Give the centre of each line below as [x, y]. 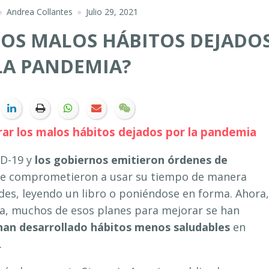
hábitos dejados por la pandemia [163, 131]
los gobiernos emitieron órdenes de [131, 159]
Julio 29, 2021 [112, 11]
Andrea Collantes [39, 11]
